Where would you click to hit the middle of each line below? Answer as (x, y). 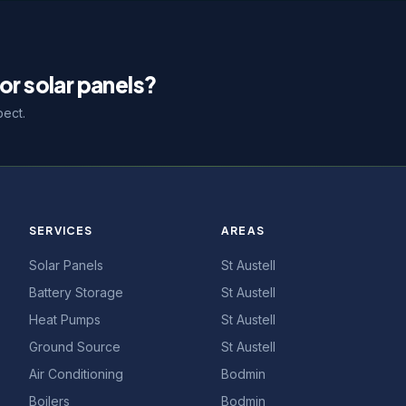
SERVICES (61, 231)
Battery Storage (76, 292)
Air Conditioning (76, 374)
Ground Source (75, 347)
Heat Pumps (65, 319)
